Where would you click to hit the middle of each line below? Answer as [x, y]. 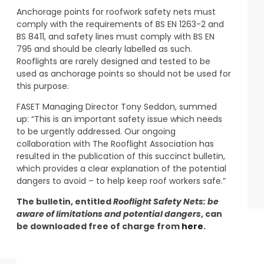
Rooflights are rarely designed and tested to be [113, 61]
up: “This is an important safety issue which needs [119, 119]
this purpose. [43, 86]
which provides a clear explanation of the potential [121, 168]
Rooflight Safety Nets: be [166, 202]
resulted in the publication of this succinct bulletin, [121, 156]
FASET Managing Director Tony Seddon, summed [117, 106]
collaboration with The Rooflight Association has [115, 143]
